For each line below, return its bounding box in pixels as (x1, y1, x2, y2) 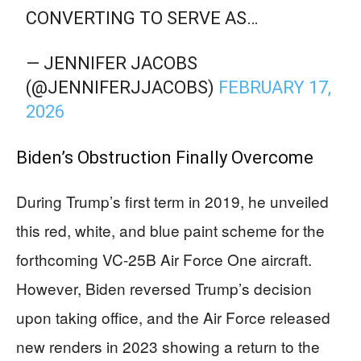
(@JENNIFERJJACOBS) (26, 77, 219, 98)
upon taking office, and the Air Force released (16, 306, 330, 328)
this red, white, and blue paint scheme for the (16, 219, 325, 241)
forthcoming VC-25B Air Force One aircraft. (16, 248, 312, 270)
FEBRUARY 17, (218, 77, 332, 98)
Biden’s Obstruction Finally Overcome (16, 147, 313, 168)
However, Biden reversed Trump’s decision (16, 277, 312, 299)
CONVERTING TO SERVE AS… (26, 8, 259, 28)
